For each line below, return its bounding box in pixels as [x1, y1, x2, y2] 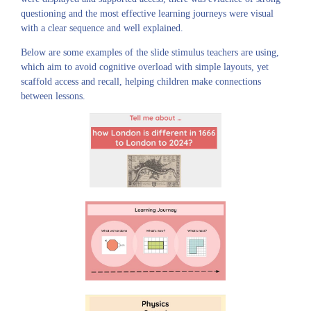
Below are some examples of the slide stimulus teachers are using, [21, 47, 279, 58]
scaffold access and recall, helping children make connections [21, 76, 261, 87]
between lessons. [21, 91, 85, 101]
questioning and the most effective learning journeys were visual [21, 8, 274, 19]
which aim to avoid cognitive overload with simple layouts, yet [21, 62, 269, 72]
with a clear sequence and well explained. [21, 23, 183, 33]
